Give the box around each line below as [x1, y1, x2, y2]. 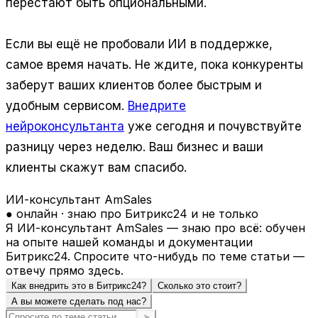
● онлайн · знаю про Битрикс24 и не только [6, 206, 258, 221]
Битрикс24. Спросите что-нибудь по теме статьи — [6, 248, 305, 263]
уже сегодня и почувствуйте [124, 119, 302, 133]
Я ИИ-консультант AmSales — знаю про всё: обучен [6, 220, 305, 235]
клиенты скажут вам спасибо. [6, 160, 187, 175]
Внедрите [128, 98, 186, 113]
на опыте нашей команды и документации [6, 234, 253, 249]
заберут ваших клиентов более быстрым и [6, 77, 262, 92]
